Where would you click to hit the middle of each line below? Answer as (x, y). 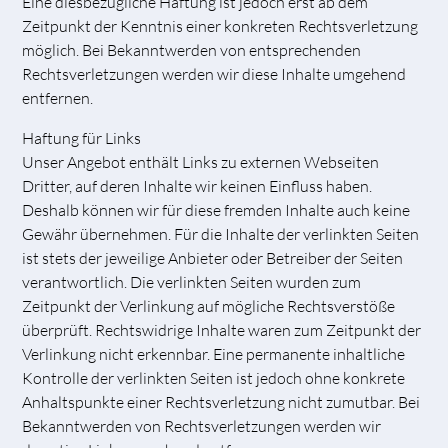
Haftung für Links (82, 137)
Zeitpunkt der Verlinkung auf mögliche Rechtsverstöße (209, 305)
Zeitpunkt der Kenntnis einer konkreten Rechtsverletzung (220, 25)
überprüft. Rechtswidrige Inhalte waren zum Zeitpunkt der (222, 329)
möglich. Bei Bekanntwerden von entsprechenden (192, 49)
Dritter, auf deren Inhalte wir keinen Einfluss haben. (197, 185)
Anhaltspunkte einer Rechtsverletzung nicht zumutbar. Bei (221, 401)
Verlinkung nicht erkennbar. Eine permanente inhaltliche (214, 353)
